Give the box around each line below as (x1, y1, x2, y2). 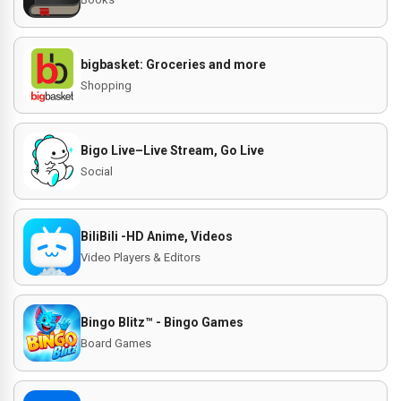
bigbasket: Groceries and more (81, 57, 266, 72)
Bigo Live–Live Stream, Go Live (81, 143, 264, 158)
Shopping (81, 79, 132, 92)
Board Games (81, 337, 151, 350)
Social (81, 165, 113, 178)
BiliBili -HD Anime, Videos (81, 229, 233, 243)
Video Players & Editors (81, 251, 200, 264)
